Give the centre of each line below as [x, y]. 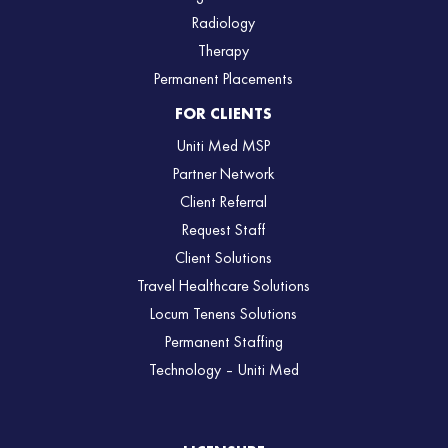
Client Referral [224, 202]
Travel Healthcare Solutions [224, 286]
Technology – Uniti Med [223, 370]
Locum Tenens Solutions [224, 314]
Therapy [224, 51]
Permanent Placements [224, 79]
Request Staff [224, 230]
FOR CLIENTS [224, 114]
